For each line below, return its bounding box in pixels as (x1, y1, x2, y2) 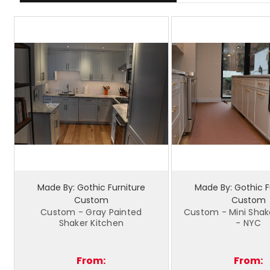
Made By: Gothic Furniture (37, 181, 145, 193)
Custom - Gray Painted (40, 206, 142, 218)
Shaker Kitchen (58, 217, 124, 229)
